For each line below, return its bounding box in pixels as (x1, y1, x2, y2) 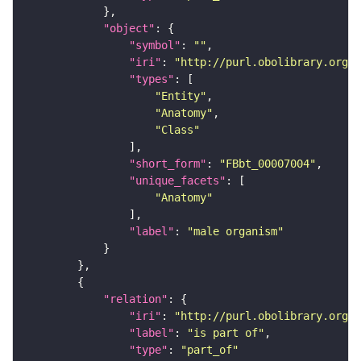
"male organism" (187, 225, 284, 239)
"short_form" (129, 157, 206, 171)
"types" (129, 73, 174, 86)
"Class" (155, 123, 200, 137)
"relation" (103, 293, 168, 306)
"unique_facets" (129, 174, 226, 188)
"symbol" (129, 39, 180, 52)
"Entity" (155, 89, 206, 103)
